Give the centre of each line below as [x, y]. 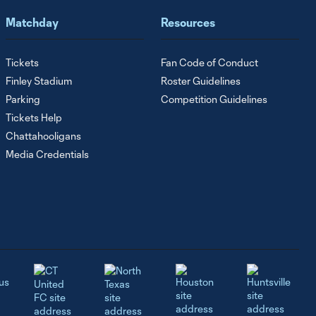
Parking [23, 99]
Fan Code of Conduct [209, 62]
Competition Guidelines [214, 99]
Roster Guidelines [201, 81]
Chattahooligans [43, 136]
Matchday [32, 22]
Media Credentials [47, 154]
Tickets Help [34, 117]
